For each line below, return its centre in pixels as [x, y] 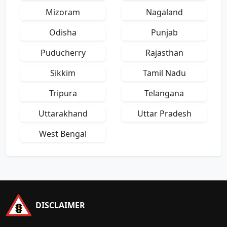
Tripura [63, 93]
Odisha [63, 32]
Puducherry [63, 53]
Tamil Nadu [164, 73]
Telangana [164, 93]
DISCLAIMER [60, 205]
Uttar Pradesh [164, 113]
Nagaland [164, 12]
